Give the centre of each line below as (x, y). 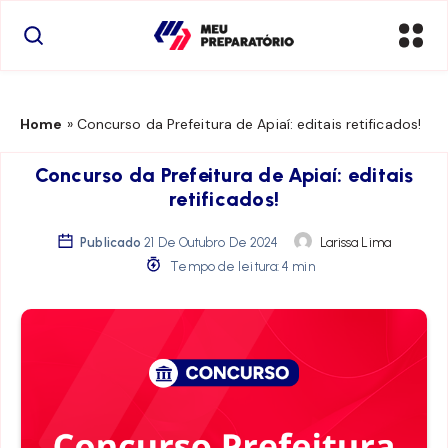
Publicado (111, 242)
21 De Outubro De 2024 (211, 242)
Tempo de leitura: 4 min (241, 266)
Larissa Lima (355, 242)
